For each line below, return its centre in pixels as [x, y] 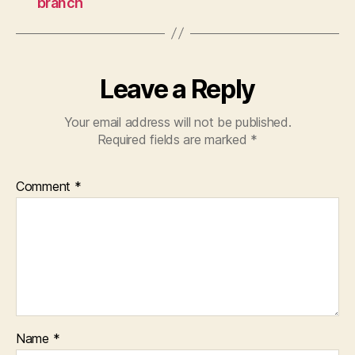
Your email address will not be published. [177, 122]
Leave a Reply [177, 89]
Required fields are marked [174, 139]
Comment [45, 186]
